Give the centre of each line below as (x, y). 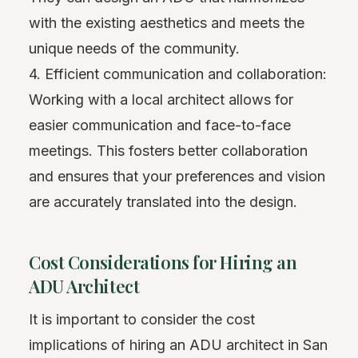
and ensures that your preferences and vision (177, 176)
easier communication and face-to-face (160, 125)
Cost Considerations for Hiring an (163, 262)
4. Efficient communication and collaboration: (178, 74)
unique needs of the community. (134, 48)
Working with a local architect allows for (161, 99)
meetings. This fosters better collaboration (168, 150)
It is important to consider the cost (142, 319)
